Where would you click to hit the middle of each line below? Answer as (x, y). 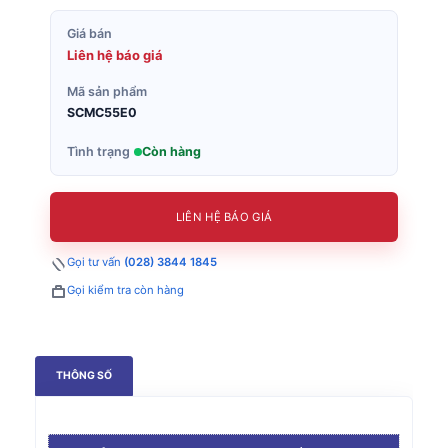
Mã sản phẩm (107, 91)
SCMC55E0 (102, 112)
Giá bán (89, 33)
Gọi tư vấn (95, 261)
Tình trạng (98, 151)
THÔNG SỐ (84, 376)
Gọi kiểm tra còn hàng (125, 289)
